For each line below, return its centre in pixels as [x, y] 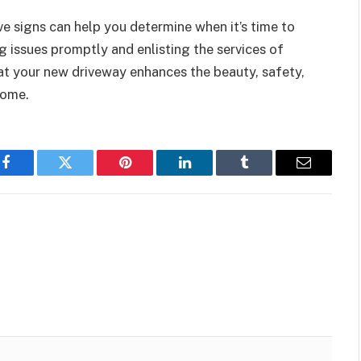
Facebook [33, 174]
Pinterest [149, 174]
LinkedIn [210, 174]
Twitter [85, 174]
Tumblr [264, 174]
